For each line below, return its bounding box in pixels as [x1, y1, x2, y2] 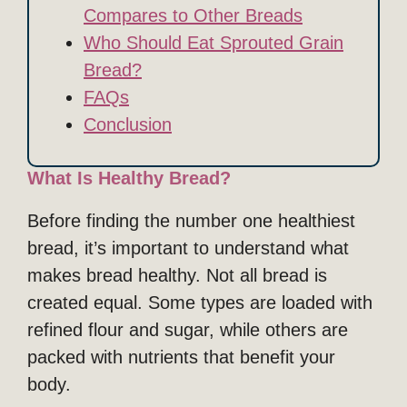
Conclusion [84, 114, 172, 134]
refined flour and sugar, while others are [27, 319, 348, 340]
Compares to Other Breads [84, 5, 303, 25]
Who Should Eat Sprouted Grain [84, 32, 343, 53]
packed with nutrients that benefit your [27, 346, 335, 367]
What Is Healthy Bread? [27, 167, 231, 188]
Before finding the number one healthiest [27, 210, 355, 231]
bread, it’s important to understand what [27, 237, 349, 258]
